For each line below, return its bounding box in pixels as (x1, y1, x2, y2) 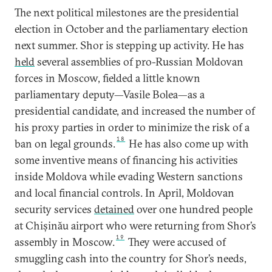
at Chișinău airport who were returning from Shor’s (15, 219, 256, 233)
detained (94, 202, 134, 216)
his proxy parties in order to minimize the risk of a (15, 120, 250, 134)
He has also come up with (126, 137, 250, 151)
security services (15, 202, 94, 216)
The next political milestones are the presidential (15, 5, 239, 19)
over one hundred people (134, 202, 253, 216)
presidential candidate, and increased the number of (15, 104, 255, 118)
